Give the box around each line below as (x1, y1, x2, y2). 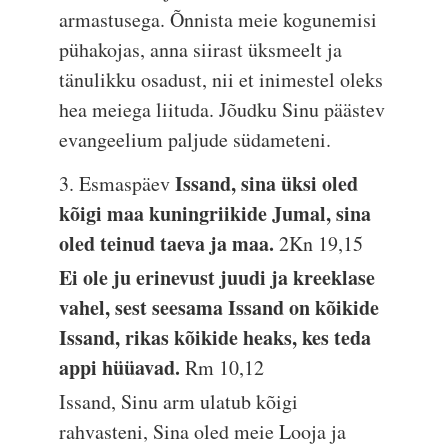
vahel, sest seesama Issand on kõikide (59, 293, 380, 322)
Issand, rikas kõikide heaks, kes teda (59, 323, 372, 352)
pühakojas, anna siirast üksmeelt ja (59, 36, 343, 63)
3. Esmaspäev (59, 170, 176, 197)
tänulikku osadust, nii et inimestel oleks (59, 66, 384, 93)
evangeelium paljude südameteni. (59, 126, 332, 153)
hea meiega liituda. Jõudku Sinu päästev (59, 96, 386, 123)
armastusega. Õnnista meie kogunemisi (59, 6, 378, 33)
